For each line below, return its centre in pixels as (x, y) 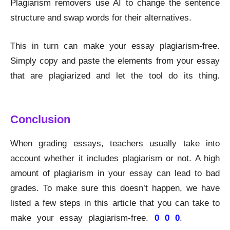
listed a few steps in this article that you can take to (115, 203)
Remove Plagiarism (48, 91)
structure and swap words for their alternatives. (102, 18)
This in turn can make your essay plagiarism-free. (115, 46)
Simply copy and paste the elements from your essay (115, 61)
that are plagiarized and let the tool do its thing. (115, 76)
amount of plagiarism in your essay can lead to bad (115, 173)
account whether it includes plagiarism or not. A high (115, 158)
